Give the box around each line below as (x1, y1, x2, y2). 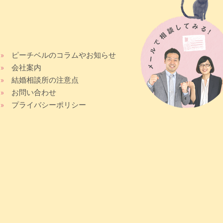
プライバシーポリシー (11, 100, 87, 110)
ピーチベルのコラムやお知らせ (11, 50, 116, 60)
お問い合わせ (11, 88, 57, 97)
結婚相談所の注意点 (11, 75, 79, 85)
